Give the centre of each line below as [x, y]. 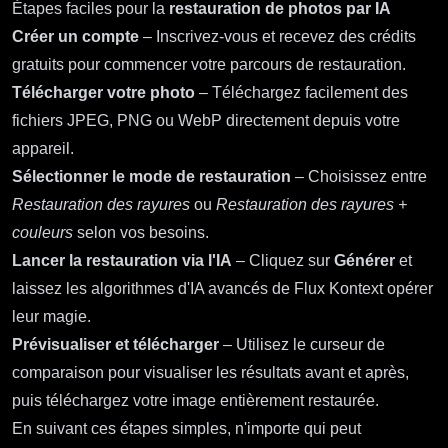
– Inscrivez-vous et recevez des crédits [277, 37]
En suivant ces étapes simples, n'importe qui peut [186, 429]
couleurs [42, 233]
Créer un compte [75, 37]
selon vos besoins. [141, 233]
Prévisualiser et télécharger [115, 345]
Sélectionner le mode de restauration [151, 177]
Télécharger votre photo [103, 93]
